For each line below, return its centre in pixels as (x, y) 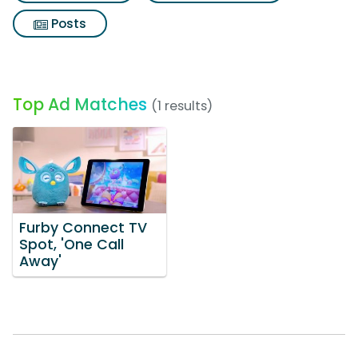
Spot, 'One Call (72, 244)
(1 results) (182, 106)
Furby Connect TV (83, 227)
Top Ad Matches (80, 104)
